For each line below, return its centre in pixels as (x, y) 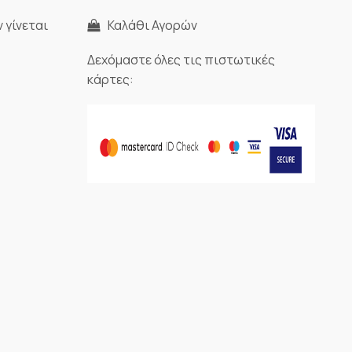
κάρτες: (110, 80)
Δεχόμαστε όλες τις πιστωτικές (181, 60)
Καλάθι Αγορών (150, 25)
